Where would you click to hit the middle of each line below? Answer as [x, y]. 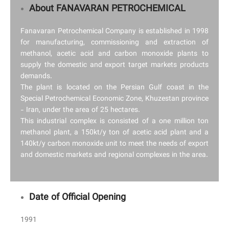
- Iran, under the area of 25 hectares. [80, 110]
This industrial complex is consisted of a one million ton [114, 122]
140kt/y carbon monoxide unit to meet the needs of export [114, 144]
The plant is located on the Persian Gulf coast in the [114, 88]
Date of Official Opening [77, 198]
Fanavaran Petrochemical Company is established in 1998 [114, 32]
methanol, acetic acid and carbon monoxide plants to [114, 54]
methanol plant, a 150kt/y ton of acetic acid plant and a [114, 133]
